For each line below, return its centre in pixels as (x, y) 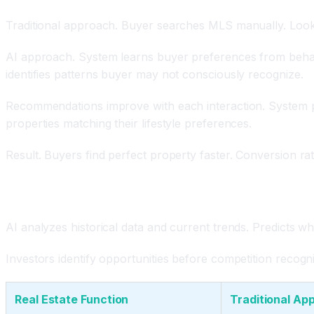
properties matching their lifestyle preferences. (129, 123)
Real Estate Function (72, 299)
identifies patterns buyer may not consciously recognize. (155, 74)
